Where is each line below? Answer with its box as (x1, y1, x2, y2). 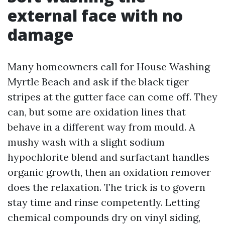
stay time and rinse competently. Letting (8, 196, 199, 208)
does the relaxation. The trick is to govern (8, 181, 205, 193)
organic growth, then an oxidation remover (8, 166, 211, 178)
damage (8, 24, 73, 45)
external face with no (8, 5, 183, 26)
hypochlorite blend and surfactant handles (8, 151, 209, 163)
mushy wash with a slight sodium (8, 136, 165, 148)
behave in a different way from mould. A (8, 121, 195, 133)
